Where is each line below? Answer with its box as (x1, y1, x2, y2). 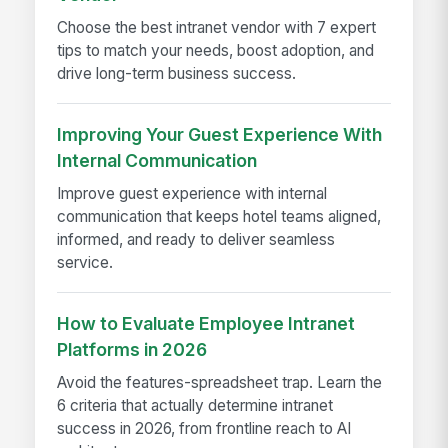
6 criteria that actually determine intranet (57, 396, 334, 416)
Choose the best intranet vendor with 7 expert (57, 18, 377, 38)
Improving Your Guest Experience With (57, 123, 383, 145)
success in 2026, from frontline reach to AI (57, 419, 352, 439)
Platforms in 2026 (57, 338, 208, 360)
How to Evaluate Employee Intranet (57, 312, 356, 334)
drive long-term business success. (57, 64, 297, 84)
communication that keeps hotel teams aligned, (57, 207, 382, 227)
